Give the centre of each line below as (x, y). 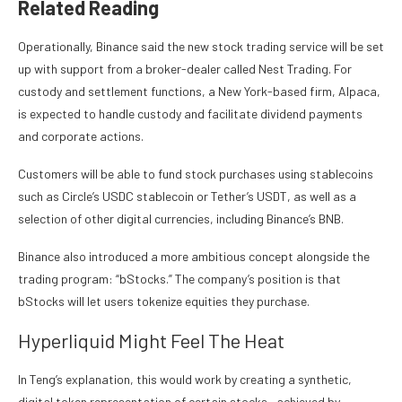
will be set (357, 47)
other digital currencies (147, 219)
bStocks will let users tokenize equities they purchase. (165, 301)
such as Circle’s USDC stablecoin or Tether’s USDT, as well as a (187, 197)
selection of (51, 219)
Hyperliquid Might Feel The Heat (151, 341)
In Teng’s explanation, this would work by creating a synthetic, (185, 380)
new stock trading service (259, 47)
